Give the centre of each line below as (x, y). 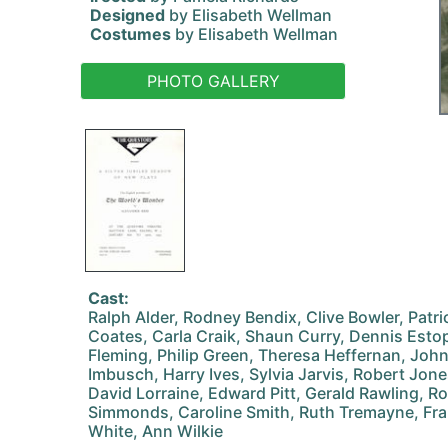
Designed (127, 15)
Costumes (130, 34)
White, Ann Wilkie (155, 431)
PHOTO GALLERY (213, 81)
